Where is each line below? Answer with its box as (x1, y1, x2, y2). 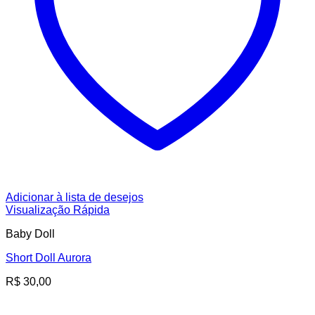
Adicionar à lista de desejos (6, 191, 143, 204)
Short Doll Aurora (6, 252, 91, 264)
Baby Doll (6, 228, 55, 240)
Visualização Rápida (6, 204, 110, 217)
